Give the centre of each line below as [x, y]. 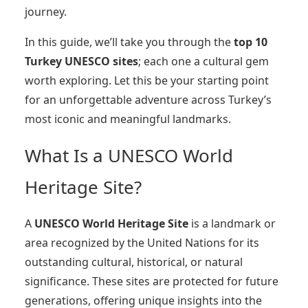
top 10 [251, 42]
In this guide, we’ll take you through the [129, 42]
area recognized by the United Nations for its [142, 242]
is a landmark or [232, 223]
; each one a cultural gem [203, 61]
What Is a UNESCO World [129, 155]
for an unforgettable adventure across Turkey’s [148, 99]
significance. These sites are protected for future [152, 281]
